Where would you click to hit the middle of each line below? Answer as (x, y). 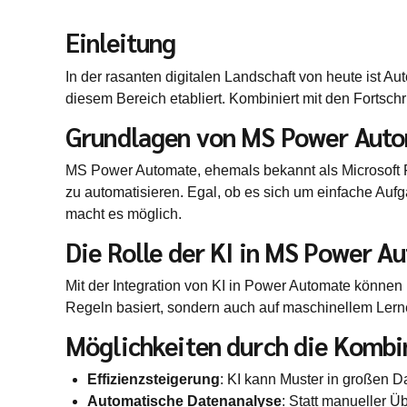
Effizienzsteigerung (154, 380)
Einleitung (121, 43)
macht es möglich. (124, 213)
